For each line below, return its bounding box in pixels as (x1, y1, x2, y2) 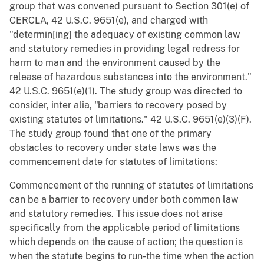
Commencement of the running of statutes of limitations (9, 180, 253, 192)
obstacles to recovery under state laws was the (9, 142, 216, 154)
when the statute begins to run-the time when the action (9, 250, 254, 262)
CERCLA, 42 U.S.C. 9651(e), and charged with (9, 15, 208, 27)
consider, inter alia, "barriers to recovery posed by (9, 100, 227, 111)
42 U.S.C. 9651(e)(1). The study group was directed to (9, 85, 242, 97)
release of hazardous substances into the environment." (9, 71, 252, 83)
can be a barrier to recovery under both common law (9, 194, 239, 206)
